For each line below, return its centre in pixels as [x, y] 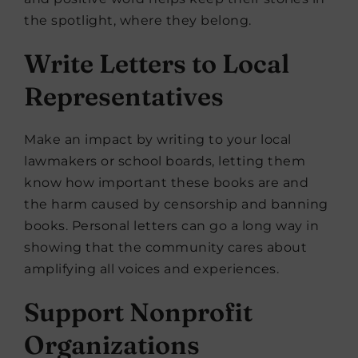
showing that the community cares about [165, 247]
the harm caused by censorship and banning [176, 204]
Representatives [124, 96]
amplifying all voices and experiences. [151, 269]
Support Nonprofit [138, 312]
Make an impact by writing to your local [158, 139]
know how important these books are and [166, 183]
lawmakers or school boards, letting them [165, 161]
